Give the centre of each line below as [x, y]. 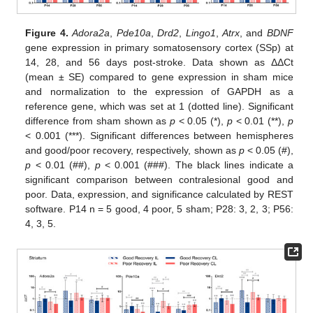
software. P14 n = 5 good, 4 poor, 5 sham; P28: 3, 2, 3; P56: [159, 209]
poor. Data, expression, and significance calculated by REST [159, 195]
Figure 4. [47, 33]
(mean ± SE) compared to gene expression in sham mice [159, 77]
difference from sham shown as [97, 121]
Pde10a [133, 33]
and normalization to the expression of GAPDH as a [159, 92]
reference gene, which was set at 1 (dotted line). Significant [159, 107]
